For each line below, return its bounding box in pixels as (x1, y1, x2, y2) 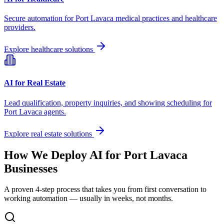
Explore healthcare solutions (4, 45, 95, 54)
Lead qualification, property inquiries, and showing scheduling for (4, 98, 212, 107)
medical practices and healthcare (113, 14, 217, 23)
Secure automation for (4, 14, 75, 23)
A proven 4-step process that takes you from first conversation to (4, 185, 206, 194)
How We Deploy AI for (4, 148, 124, 161)
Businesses (4, 161, 57, 175)
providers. (4, 23, 35, 32)
